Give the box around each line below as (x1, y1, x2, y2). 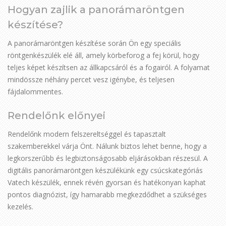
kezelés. (8, 202, 33, 211)
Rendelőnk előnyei (8, 109, 105, 122)
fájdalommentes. (8, 87, 63, 96)
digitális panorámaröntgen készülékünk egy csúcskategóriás (8, 165, 203, 175)
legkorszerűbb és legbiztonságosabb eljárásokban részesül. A (8, 153, 208, 163)
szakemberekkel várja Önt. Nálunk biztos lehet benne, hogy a (8, 141, 207, 151)
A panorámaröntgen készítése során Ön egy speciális (8, 38, 181, 48)
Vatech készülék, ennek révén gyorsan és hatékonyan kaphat (8, 178, 206, 187)
